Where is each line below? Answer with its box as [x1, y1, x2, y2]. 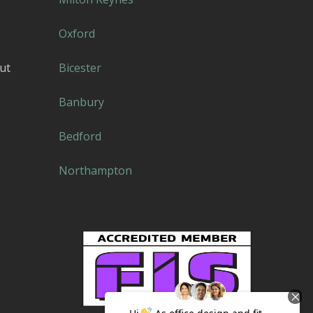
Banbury [58, 94, 104, 110]
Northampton [58, 163, 132, 179]
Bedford [58, 129, 101, 145]
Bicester [58, 60, 101, 76]
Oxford [58, 26, 95, 42]
